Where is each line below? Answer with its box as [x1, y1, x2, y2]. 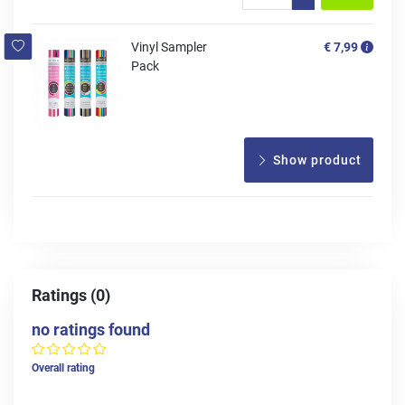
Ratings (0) [32, 287, 110, 306]
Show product [269, 153, 362, 168]
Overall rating [32, 362, 95, 375]
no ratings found [32, 320, 150, 340]
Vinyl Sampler [131, 40, 207, 55]
